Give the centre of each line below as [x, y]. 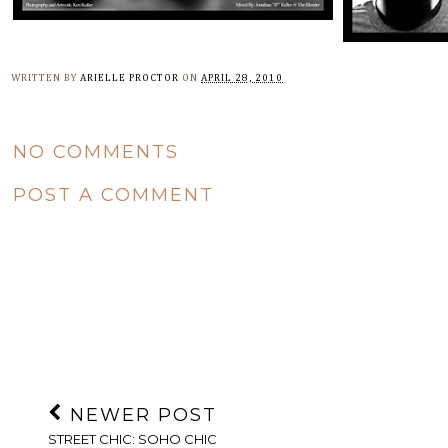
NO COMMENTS [96, 152]
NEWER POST [139, 415]
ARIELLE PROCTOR [129, 78]
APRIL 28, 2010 [242, 78]
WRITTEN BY [45, 78]
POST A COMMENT [113, 194]
